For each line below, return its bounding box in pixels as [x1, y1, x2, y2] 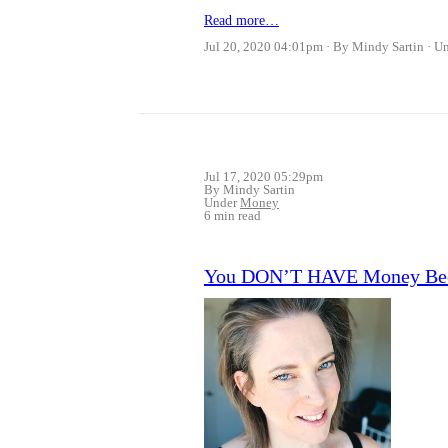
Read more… [204, 13, 279, 29]
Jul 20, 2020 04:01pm [204, 39, 323, 55]
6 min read [204, 208, 261, 224]
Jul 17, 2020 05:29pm [204, 169, 323, 185]
